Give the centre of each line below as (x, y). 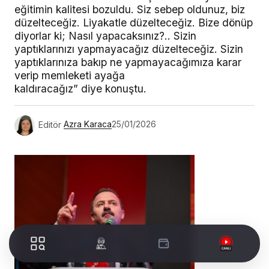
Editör (50, 124)
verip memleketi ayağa (70, 75)
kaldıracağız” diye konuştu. (80, 88)
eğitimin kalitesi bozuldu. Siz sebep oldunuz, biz (130, 9)
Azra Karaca (88, 124)
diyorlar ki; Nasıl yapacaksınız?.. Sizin (105, 35)
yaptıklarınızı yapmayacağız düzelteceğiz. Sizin (129, 49)
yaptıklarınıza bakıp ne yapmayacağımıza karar (128, 62)
